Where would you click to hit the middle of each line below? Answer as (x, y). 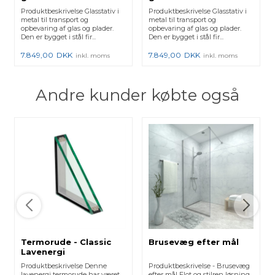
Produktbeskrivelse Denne (64, 266)
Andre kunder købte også (137, 95)
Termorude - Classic (66, 242)
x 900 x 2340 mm (188, 6)
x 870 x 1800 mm (60, 6)
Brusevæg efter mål (194, 242)
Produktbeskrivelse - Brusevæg (199, 266)
